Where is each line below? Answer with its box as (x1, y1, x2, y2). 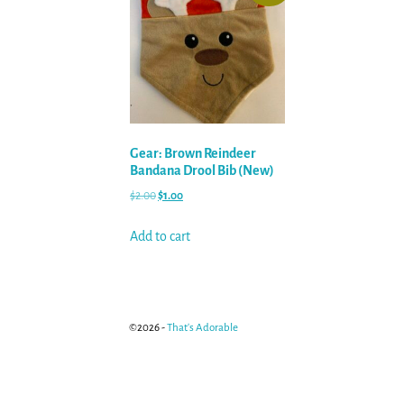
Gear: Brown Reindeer (130, 145, 256, 161)
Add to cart (130, 229, 190, 244)
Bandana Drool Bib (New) (130, 162, 274, 178)
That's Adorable (167, 322, 238, 335)
